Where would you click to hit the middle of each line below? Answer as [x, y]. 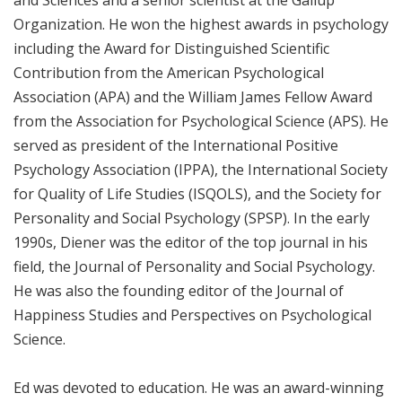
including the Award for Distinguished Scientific [171, 48]
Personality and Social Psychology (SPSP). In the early [192, 218]
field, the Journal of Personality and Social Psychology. [194, 266]
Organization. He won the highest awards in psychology [201, 24]
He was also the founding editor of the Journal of [179, 290]
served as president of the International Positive [176, 145]
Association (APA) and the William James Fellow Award [193, 96]
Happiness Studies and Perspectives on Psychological [192, 315]
